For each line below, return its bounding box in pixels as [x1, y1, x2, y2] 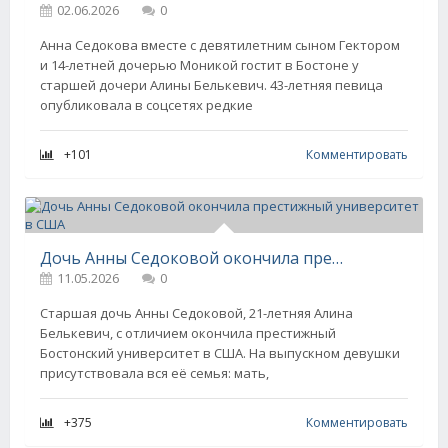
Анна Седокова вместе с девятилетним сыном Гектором [40, 36, 400, 54]
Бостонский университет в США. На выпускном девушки [40, 344, 400, 362]
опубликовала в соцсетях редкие [40, 96, 253, 114]
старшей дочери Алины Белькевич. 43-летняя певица [40, 76, 383, 94]
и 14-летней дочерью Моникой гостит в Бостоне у [40, 56, 359, 74]
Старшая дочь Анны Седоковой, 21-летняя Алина [40, 304, 353, 322]
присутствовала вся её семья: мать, [40, 364, 269, 382]
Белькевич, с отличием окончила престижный [40, 324, 336, 342]
